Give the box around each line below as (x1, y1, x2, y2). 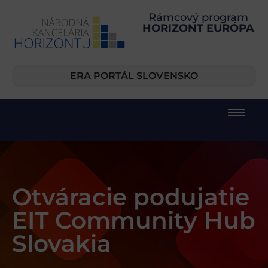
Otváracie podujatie (12, 182, 249, 212)
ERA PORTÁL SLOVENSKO (70, 70, 198, 82)
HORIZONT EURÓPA (142, 22, 254, 35)
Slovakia (12, 229, 111, 258)
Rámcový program (148, 11, 248, 24)
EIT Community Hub (12, 206, 255, 235)
